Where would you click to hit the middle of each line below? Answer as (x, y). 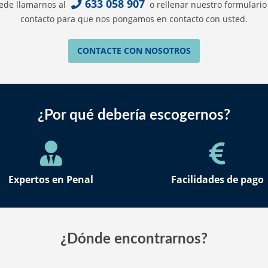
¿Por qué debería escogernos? (134, 116)
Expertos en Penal (51, 179)
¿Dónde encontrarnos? (134, 239)
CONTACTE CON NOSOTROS (134, 51)
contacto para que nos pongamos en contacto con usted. (134, 19)
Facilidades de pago (217, 179)
